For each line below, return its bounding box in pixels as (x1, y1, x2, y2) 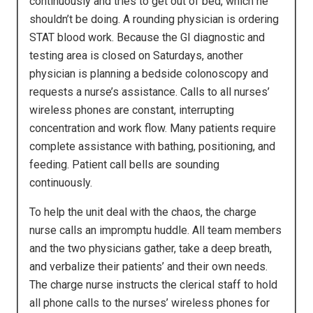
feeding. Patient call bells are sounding (29, 158, 219, 172)
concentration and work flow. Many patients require (29, 122, 276, 136)
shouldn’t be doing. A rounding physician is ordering (29, 13, 279, 27)
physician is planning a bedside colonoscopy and (29, 67, 268, 81)
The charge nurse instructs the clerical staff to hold (29, 278, 277, 292)
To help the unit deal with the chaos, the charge (29, 205, 256, 219)
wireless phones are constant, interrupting (29, 103, 234, 117)
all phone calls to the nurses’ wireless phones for (29, 296, 270, 310)
